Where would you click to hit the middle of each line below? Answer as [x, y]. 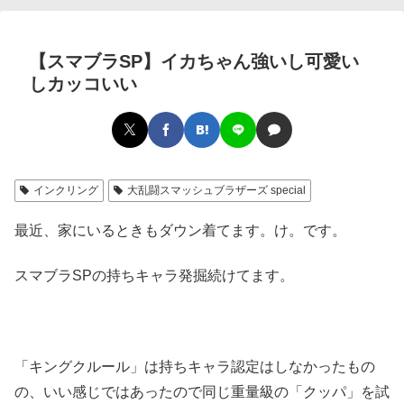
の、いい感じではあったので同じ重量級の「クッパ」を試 [202, 392]
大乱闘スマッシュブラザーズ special [216, 190]
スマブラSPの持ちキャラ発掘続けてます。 [154, 276]
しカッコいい [83, 84]
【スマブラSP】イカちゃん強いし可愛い [194, 61]
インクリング [65, 190]
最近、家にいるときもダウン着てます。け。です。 [180, 230]
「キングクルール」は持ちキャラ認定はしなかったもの [195, 367]
